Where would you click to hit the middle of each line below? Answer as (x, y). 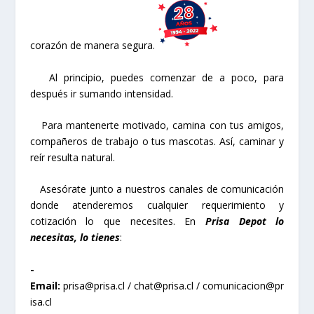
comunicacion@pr (244, 285)
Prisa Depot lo (245, 221)
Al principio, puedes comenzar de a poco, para (157, 77)
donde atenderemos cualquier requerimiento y (157, 205)
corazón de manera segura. (92, 46)
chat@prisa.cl (164, 285)
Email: (46, 285)
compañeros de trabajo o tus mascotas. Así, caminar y (157, 141)
